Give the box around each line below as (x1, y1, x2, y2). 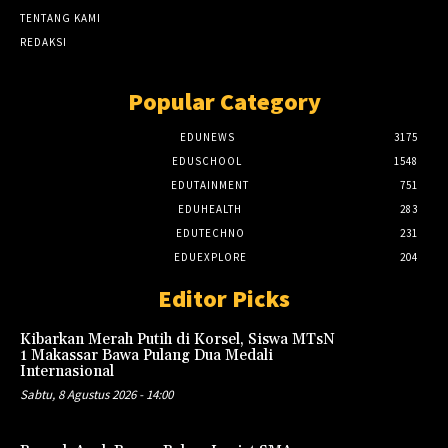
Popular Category (127, 86, 321, 118)
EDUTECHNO (175, 226, 245, 241)
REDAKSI (20, 35, 67, 50)
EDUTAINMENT (171, 178, 249, 193)
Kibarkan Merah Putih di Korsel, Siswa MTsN (20, 330, 335, 350)
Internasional (20, 362, 114, 382)
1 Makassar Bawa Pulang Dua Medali (20, 346, 273, 366)
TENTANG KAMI (20, 11, 101, 26)
